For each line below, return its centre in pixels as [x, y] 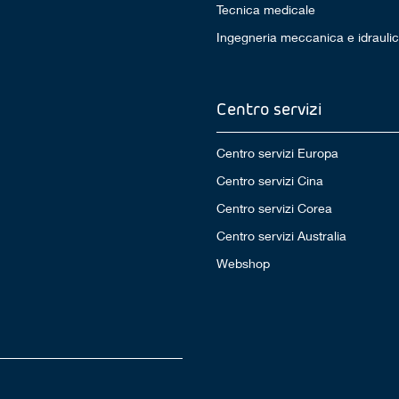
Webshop [243, 264]
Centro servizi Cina [269, 181]
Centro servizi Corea [274, 208]
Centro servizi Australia [281, 236]
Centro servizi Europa [277, 153]
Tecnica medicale [265, 10]
